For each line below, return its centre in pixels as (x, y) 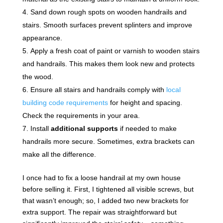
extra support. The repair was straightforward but (99, 212)
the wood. (38, 77)
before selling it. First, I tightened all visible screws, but (108, 189)
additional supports (84, 129)
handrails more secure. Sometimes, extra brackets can (108, 142)
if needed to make (147, 129)
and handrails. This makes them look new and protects (108, 64)
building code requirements (65, 103)
